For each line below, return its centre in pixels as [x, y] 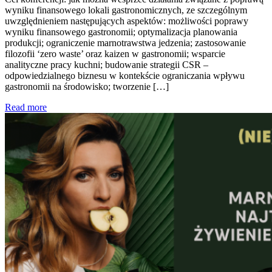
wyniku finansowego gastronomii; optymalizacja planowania [121, 32]
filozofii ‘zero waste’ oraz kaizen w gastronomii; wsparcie [115, 54]
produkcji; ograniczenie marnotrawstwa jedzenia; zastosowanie [125, 43]
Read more [26, 107]
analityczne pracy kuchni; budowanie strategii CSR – [107, 65]
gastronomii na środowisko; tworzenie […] [87, 87]
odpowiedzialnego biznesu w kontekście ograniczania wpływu [125, 76]
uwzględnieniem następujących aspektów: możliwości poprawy [127, 21]
